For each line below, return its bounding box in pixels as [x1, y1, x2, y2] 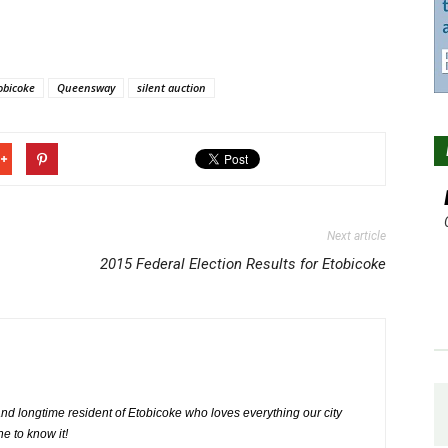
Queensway [57, 80, 115, 95]
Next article [327, 229, 386, 243]
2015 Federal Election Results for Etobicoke [100, 255, 386, 273]
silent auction [137, 80, 206, 95]
